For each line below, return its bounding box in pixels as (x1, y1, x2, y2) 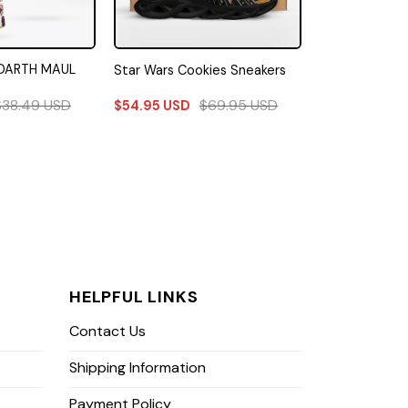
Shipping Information (69, 358, 206, 378)
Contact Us (69, 321, 146, 342)
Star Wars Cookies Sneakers (113, 61, 286, 78)
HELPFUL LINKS (69, 286, 199, 309)
